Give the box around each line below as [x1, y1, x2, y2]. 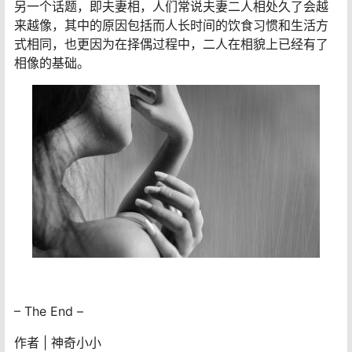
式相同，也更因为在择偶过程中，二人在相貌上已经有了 [14, 36, 328, 53]
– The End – [14, 303, 83, 320]
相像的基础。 [14, 55, 90, 71]
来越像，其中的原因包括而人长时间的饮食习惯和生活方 [14, 17, 328, 34]
